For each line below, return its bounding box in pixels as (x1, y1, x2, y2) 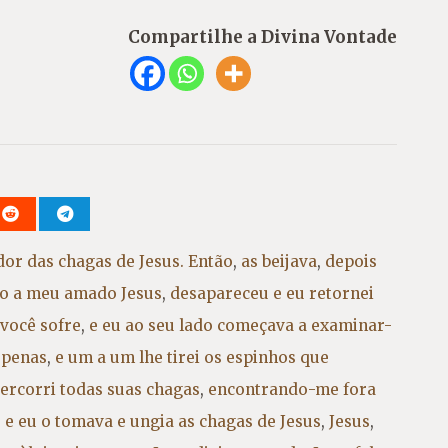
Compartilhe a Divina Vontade (127, 25, 397, 48)
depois (325, 251, 377, 271)
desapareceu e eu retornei (170, 283, 374, 303)
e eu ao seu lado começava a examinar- (89, 315, 392, 335)
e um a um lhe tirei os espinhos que (55, 347, 329, 367)
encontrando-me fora (208, 379, 376, 399)
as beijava (241, 251, 317, 271)
